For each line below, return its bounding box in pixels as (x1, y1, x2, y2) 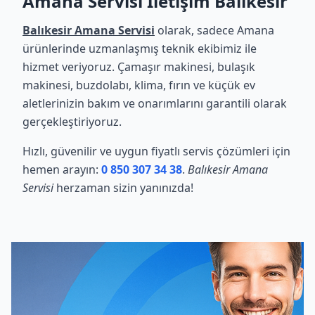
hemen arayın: (22, 162, 101, 177)
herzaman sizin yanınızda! (53, 180, 193, 195)
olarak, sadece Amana (155, 22, 274, 38)
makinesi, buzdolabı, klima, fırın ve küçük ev (22, 77, 255, 93)
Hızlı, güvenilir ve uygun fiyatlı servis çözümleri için (22, 143, 290, 159)
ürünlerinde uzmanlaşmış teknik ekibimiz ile (22, 41, 257, 56)
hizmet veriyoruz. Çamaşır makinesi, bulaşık (22, 59, 255, 75)
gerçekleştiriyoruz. (22, 114, 122, 129)
